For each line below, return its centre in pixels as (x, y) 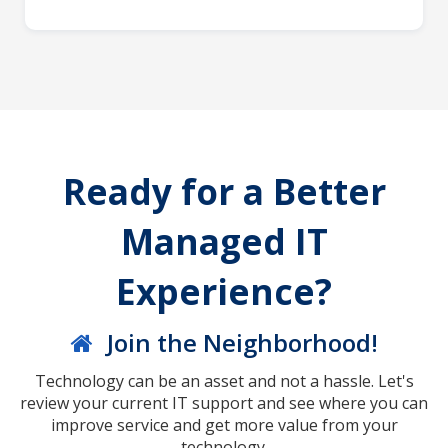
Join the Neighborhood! (239, 342)
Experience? (224, 290)
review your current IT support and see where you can (224, 402)
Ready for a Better (224, 190)
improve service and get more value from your (224, 424)
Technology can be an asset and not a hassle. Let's (224, 380)
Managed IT (224, 240)
